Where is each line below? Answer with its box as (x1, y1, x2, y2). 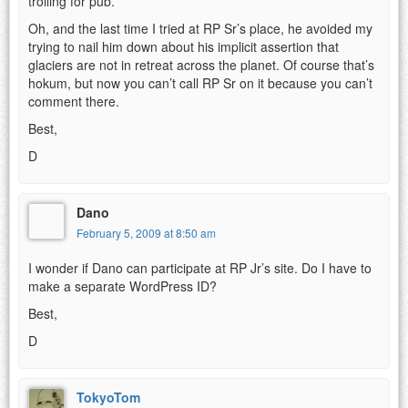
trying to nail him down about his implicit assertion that (28, 36, 339, 56)
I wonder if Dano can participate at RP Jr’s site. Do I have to (28, 258, 372, 277)
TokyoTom (76, 387, 140, 406)
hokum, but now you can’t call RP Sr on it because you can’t (28, 73, 372, 92)
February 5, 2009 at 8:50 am (76, 224, 216, 240)
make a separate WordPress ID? (28, 276, 217, 295)
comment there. (28, 91, 119, 110)
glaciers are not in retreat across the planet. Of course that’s (28, 55, 374, 74)
